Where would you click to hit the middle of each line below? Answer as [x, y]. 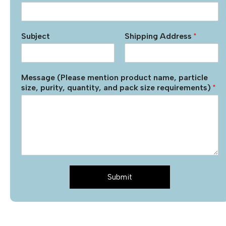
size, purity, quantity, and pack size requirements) [117, 88]
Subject [36, 36]
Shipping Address [159, 36]
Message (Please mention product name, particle [115, 78]
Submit [120, 177]
